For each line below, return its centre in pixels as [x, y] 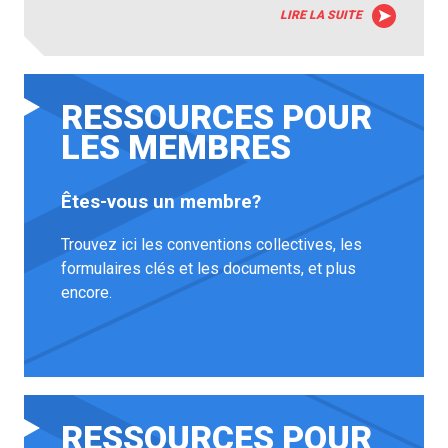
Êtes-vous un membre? [161, 202]
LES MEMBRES [176, 146]
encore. [87, 292]
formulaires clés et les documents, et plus [209, 268]
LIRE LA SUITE [320, 14]
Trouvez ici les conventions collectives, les [212, 244]
